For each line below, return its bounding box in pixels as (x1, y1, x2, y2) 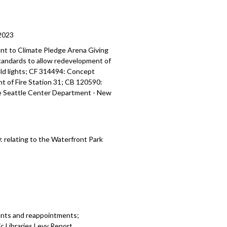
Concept (67, 67, 95, 75)
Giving (88, 46, 109, 54)
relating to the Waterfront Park (4, 135, 103, 143)
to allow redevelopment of (28, 56, 111, 65)
